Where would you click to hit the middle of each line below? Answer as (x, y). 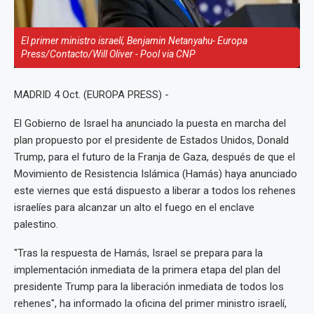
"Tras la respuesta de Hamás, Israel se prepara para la (138, 253)
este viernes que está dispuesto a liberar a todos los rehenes (155, 191)
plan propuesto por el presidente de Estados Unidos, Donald (151, 141)
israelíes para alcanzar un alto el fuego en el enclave (134, 208)
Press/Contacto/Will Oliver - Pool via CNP (108, 54)
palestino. (36, 225)
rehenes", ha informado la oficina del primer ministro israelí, (150, 304)
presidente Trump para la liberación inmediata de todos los (149, 287)
